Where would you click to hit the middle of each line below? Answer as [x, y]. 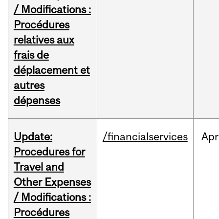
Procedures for [49, 152]
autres [29, 85]
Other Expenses [52, 182]
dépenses [37, 100]
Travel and [39, 167]
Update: [33, 137]
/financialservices [145, 137]
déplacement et [52, 70]
